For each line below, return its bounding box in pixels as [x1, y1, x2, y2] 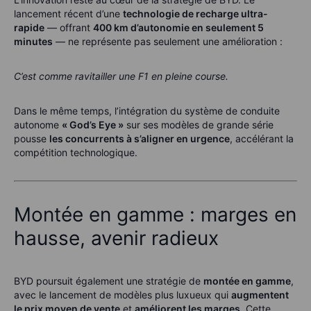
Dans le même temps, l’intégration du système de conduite [14, 105, 280, 117]
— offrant [44, 22, 93, 34]
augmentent [231, 289, 289, 301]
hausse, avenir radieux [14, 226, 219, 251]
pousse [14, 133, 49, 145]
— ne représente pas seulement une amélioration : [53, 35, 283, 48]
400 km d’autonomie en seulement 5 [93, 22, 264, 34]
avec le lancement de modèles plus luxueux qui [14, 289, 231, 301]
